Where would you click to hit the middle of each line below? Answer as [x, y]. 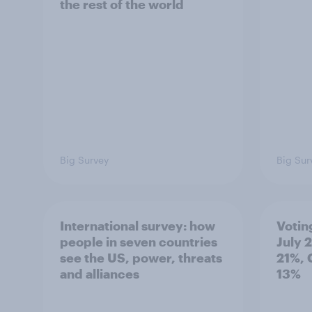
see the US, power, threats [141, 258]
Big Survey [84, 160]
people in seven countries [139, 242]
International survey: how [138, 226]
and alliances [100, 274]
